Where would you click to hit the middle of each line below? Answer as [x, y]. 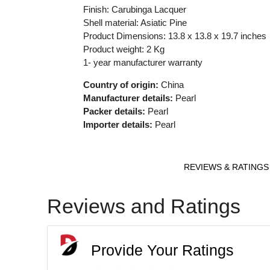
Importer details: [118, 124]
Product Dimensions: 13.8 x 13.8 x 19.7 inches [174, 36]
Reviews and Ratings [144, 206]
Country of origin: [121, 84]
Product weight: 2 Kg [124, 49]
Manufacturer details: [128, 98]
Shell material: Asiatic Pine [135, 22]
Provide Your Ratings [163, 250]
